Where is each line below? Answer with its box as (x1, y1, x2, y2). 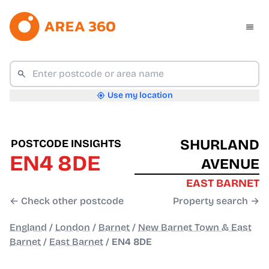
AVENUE (201, 156, 259, 173)
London (55, 222, 90, 234)
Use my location (107, 90, 173, 101)
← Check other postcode (10, 195, 124, 207)
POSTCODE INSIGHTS (11, 137, 121, 151)
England (10, 222, 47, 234)
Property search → (173, 195, 259, 207)
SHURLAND (180, 136, 259, 154)
